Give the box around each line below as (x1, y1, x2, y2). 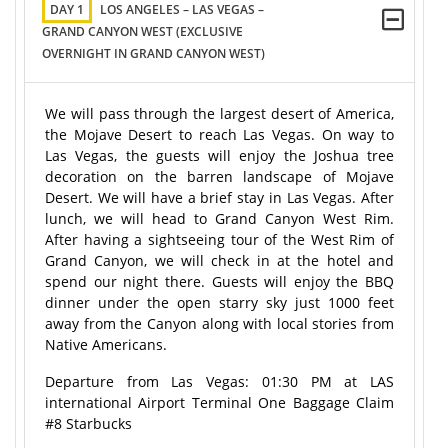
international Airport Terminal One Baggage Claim (45, 393, 394, 412)
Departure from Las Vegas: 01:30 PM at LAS (45, 372, 394, 391)
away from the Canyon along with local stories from (45, 314, 394, 333)
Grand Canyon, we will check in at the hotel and (45, 251, 394, 270)
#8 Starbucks (45, 414, 132, 433)
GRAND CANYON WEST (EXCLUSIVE (42, 23, 243, 40)
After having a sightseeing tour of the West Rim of (45, 230, 394, 249)
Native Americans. (45, 335, 167, 354)
